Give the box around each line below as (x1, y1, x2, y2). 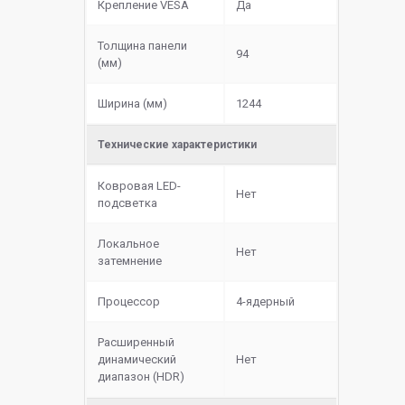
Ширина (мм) (98, 97, 167, 111)
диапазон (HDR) (98, 370, 184, 384)
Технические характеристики (98, 138, 257, 152)
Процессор (98, 295, 160, 309)
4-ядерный (236, 295, 295, 309)
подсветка (98, 196, 157, 211)
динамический (98, 353, 176, 367)
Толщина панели (98, 39, 187, 53)
